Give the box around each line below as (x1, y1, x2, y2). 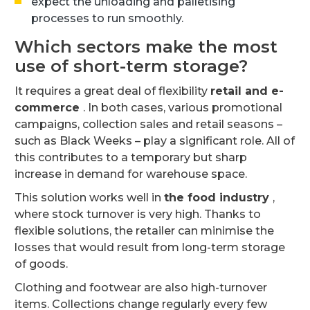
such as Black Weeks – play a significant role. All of (15, 134, 295, 147)
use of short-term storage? (15, 55, 248, 76)
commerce (15, 100, 83, 114)
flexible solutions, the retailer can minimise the (15, 224, 274, 237)
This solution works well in (15, 190, 164, 204)
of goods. (15, 257, 68, 271)
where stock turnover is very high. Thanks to (15, 207, 261, 221)
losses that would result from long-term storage (15, 240, 285, 254)
